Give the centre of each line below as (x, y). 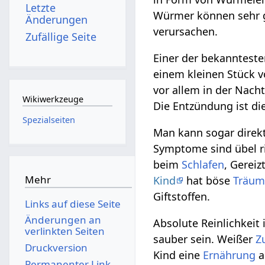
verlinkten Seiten (64, 231)
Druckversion (56, 247)
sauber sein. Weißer (205, 239)
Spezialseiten (49, 119)
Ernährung (230, 255)
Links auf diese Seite (72, 203)
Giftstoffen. (182, 197)
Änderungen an (63, 220)
